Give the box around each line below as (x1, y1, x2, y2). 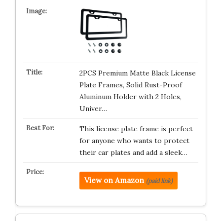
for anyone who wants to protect (79, 136, 189, 145)
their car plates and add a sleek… (79, 148, 187, 157)
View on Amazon (84, 176, 144, 185)
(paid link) (146, 177, 173, 184)
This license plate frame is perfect (79, 124, 193, 133)
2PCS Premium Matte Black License (79, 69, 196, 77)
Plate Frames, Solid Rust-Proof (79, 80, 182, 89)
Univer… (79, 104, 107, 113)
